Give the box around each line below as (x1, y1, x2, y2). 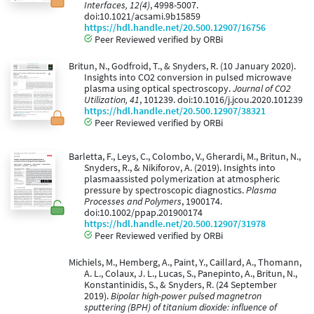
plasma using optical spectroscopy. (84, 83, 233, 95)
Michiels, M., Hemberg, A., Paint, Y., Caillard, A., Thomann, (68, 257, 301, 269)
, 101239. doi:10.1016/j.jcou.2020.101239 (139, 94, 303, 107)
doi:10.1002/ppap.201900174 (84, 207, 203, 219)
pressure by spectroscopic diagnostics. (84, 184, 246, 197)
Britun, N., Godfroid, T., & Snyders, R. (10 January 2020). (68, 60, 296, 73)
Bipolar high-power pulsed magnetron (111, 290, 261, 303)
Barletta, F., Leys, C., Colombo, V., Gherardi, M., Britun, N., (68, 151, 301, 163)
